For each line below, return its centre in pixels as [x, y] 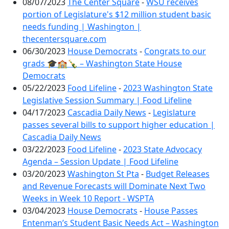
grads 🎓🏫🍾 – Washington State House [102, 63]
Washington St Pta [103, 174]
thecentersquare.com [64, 39]
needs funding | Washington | [82, 27]
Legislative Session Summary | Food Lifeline [107, 100]
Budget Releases [178, 174]
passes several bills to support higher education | [119, 125]
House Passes [171, 211]
